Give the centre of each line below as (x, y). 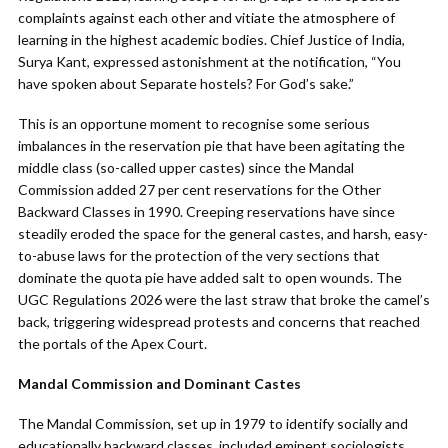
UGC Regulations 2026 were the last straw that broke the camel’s (224, 299)
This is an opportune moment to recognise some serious (194, 123)
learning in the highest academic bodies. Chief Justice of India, (211, 39)
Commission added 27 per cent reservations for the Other (199, 189)
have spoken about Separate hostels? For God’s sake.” (186, 83)
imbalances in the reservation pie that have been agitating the (211, 145)
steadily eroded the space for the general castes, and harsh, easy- (223, 233)
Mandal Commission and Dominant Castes (159, 383)
